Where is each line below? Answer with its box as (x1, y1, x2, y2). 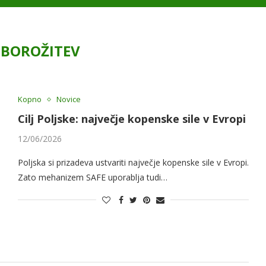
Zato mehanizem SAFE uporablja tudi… (17, 172, 167, 183)
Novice (56, 94, 81, 105)
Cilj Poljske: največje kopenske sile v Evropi (17, 112, 246, 126)
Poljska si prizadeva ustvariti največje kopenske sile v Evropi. (17, 157, 249, 169)
